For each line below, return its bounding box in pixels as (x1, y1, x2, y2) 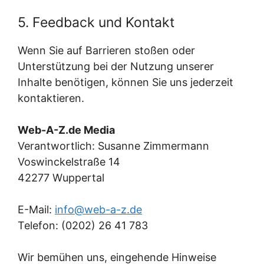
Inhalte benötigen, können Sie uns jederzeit (18, 76, 233, 88)
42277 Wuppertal (18, 171, 104, 184)
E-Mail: (18, 203, 55, 216)
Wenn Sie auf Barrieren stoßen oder (18, 44, 195, 57)
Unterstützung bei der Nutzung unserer (18, 60, 214, 72)
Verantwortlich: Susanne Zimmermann (18, 140, 209, 152)
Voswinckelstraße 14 (18, 156, 120, 168)
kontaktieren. (18, 92, 84, 104)
